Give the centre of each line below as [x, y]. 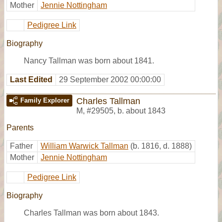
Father [21, 146]
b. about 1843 [141, 111]
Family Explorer [45, 100]
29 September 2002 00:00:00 [110, 79]
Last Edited [31, 79]
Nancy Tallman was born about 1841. [89, 60]
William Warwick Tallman [84, 146]
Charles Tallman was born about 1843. [91, 213]
